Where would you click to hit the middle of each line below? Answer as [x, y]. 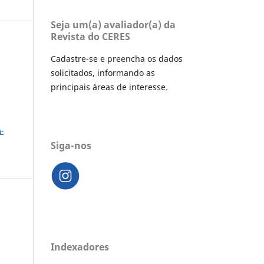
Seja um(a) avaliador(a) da [113, 25]
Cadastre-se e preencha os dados [117, 59]
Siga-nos [71, 145]
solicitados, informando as [103, 73]
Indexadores [80, 247]
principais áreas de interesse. [109, 87]
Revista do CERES [90, 37]
